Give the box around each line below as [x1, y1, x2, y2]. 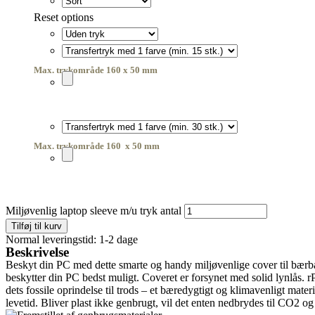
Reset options [34, 11, 94, 23]
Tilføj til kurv [11, 220, 62, 231]
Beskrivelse [6, 244, 69, 259]
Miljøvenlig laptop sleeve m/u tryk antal [6, 204, 181, 217]
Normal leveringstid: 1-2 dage [6, 233, 138, 245]
